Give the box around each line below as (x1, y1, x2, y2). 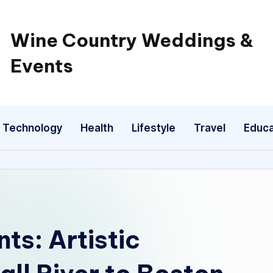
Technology (2, 121, 62, 134)
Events (10, 54, 73, 77)
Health (80, 121, 113, 134)
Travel (194, 121, 225, 134)
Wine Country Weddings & (10, 29, 253, 52)
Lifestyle (132, 121, 175, 134)
